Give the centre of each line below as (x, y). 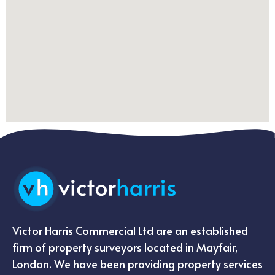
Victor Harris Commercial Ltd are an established (130, 231)
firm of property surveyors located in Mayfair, (125, 247)
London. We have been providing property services (137, 264)
